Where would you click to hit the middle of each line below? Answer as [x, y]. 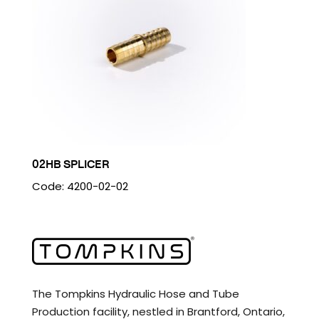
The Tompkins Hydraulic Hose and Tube [135, 293]
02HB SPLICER [70, 163]
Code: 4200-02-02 [80, 186]
